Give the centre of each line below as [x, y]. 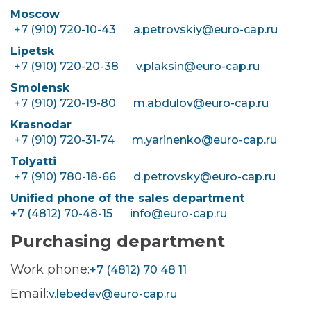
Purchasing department [118, 241]
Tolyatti [33, 161]
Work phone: [50, 269]
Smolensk [40, 88]
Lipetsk [32, 51]
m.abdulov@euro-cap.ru [201, 103]
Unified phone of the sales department [129, 198]
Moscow [35, 14]
